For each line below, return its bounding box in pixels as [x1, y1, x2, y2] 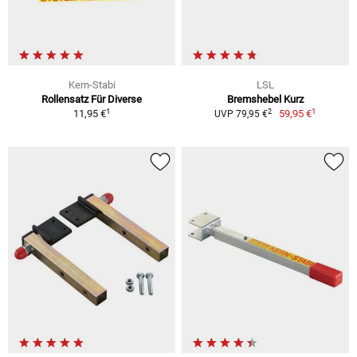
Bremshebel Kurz [227, 93, 304, 106]
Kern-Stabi [68, 79, 116, 92]
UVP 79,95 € [214, 108, 268, 120]
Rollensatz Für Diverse [41, 93, 142, 106]
